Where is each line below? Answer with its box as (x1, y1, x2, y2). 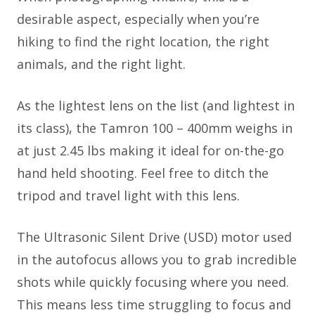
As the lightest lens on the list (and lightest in (17, 96, 295, 114)
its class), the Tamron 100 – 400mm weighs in (17, 119, 292, 136)
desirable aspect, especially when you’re (17, 10, 259, 27)
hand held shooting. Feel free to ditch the (17, 164, 269, 181)
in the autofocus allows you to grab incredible (17, 250, 297, 268)
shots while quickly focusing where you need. (17, 273, 289, 290)
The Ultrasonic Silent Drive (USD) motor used (17, 228, 292, 245)
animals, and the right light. (17, 55, 189, 72)
